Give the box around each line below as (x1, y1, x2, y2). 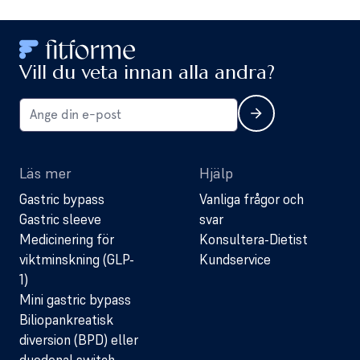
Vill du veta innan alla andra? (19, 60, 275, 85)
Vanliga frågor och (199, 190, 304, 209)
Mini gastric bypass (19, 291, 131, 309)
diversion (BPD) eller (19, 331, 138, 350)
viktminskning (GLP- (19, 251, 134, 269)
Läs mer (19, 164, 72, 183)
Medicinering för (19, 231, 114, 249)
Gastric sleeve (19, 211, 101, 229)
